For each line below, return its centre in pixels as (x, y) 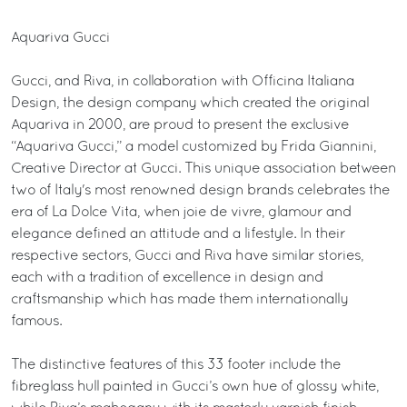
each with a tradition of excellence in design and (167, 278)
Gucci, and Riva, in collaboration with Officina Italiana (183, 82)
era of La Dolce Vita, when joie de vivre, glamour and (181, 213)
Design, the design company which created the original (190, 104)
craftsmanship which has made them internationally (179, 300)
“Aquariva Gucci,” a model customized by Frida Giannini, (194, 147)
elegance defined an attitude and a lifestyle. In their (178, 234)
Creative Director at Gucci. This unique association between (203, 169)
